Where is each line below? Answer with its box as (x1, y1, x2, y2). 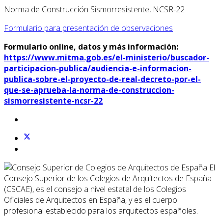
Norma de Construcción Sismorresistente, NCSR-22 (4, 3, 185, 15)
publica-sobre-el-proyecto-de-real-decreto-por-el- (4, 73, 201, 84)
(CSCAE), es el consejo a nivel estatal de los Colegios (4, 183, 186, 194)
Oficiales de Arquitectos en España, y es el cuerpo (4, 194, 177, 205)
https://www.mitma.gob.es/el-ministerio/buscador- (4, 52, 209, 63)
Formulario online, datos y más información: (4, 41, 180, 52)
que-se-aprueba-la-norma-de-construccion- (4, 84, 174, 95)
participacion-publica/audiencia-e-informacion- (4, 62, 192, 74)
